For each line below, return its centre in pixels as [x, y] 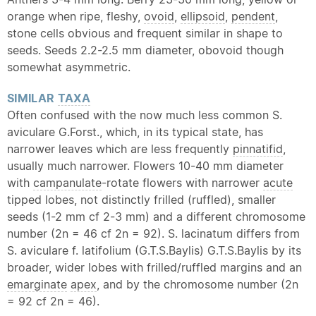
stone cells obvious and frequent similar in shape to [145, 33]
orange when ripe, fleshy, [75, 16]
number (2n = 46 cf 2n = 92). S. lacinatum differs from [153, 233]
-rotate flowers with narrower [182, 183]
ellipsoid [203, 16]
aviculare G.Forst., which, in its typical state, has [135, 132]
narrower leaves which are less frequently [120, 149]
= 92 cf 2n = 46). [53, 301]
